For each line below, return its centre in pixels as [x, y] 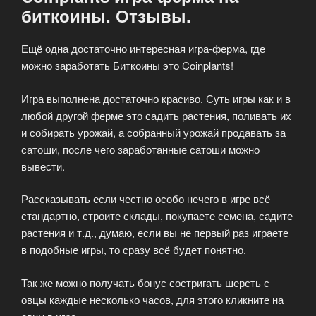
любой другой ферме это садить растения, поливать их [156, 115]
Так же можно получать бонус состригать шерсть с [145, 282]
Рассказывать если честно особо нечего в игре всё [146, 199]
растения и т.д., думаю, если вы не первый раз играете [155, 233]
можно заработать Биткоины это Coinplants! [127, 66]
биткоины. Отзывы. [106, 16]
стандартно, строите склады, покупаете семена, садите [157, 216]
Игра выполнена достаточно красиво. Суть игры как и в [156, 98]
